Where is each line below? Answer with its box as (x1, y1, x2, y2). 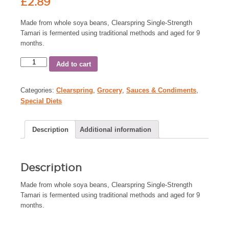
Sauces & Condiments (126, 86, 196, 95)
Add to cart (56, 60, 91, 68)
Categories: (20, 86, 56, 95)
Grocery (97, 86, 122, 95)
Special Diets (20, 97, 62, 105)
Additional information (80, 125, 152, 133)
